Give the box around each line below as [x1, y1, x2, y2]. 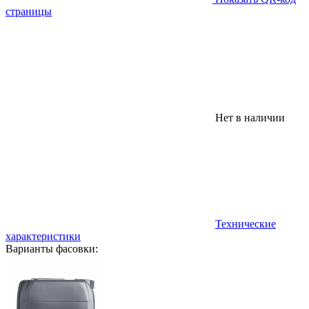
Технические [215, 217, 276, 230]
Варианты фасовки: [6, 242, 98, 255]
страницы [6, 5, 52, 17]
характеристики [6, 230, 81, 242]
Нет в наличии [215, 111, 285, 123]
